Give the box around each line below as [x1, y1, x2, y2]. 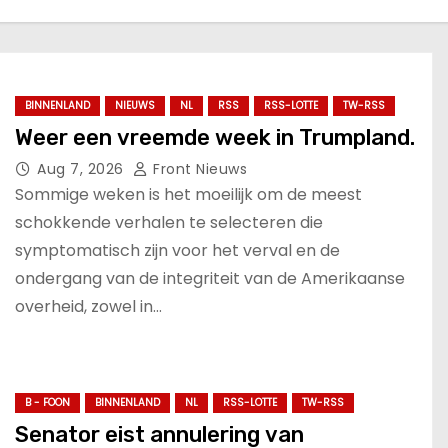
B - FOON [25, 395, 70, 411]
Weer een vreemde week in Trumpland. [15, 123, 415, 151]
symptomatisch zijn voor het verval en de [15, 238, 340, 262]
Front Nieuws [148, 158, 247, 179]
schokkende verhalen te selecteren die [15, 210, 323, 234]
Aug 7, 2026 [37, 158, 128, 179]
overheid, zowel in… [15, 294, 162, 318]
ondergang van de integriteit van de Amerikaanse [15, 266, 405, 290]
